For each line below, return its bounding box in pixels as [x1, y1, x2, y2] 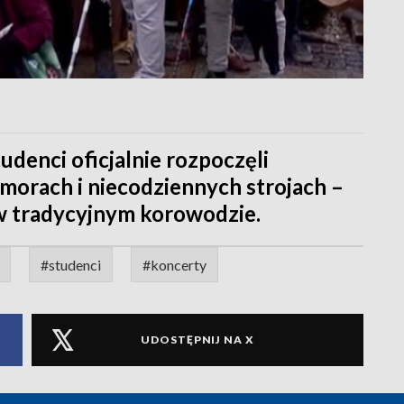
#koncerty [142, 255, 207, 273]
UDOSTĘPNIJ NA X [141, 333, 254, 347]
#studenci [41, 255, 101, 273]
